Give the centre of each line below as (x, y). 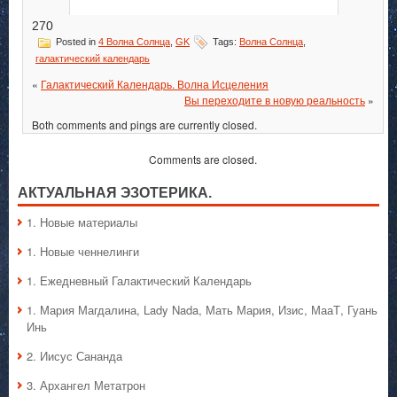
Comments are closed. (203, 160)
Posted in (76, 42)
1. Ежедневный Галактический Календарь (139, 281)
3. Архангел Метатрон (86, 385)
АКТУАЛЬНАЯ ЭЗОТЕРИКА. (115, 193)
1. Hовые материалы (82, 222)
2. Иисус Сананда (74, 356)
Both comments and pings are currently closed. (144, 125)
